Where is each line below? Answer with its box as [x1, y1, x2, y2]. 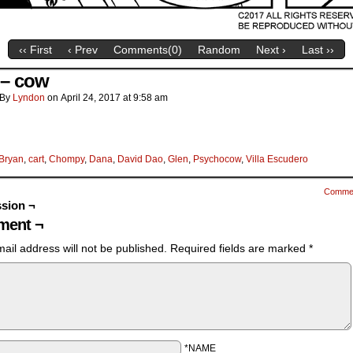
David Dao [117, 154, 163, 165]
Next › [256, 43, 286, 57]
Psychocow [193, 154, 241, 165]
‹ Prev [68, 43, 98, 57]
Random [198, 43, 240, 57]
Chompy [49, 154, 84, 165]
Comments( [113, 43, 172, 57]
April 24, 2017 [61, 92, 121, 103]
